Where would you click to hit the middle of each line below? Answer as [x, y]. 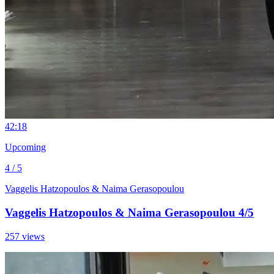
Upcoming [25, 147]
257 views [25, 236]
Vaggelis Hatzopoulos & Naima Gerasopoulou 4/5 [129, 213]
